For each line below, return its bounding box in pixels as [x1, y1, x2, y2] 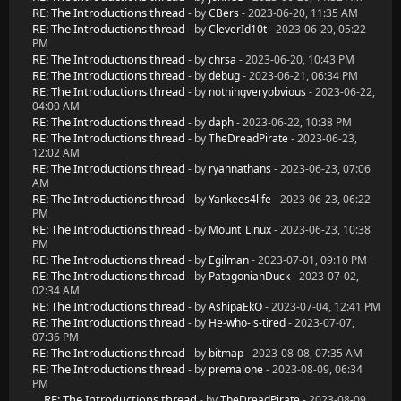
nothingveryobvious [209, 84, 306, 99]
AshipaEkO [209, 299, 262, 314]
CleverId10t [209, 21, 267, 37]
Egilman [209, 252, 249, 268]
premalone [209, 362, 263, 377]
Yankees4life [209, 192, 271, 207]
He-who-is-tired [209, 315, 286, 330]
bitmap [209, 346, 243, 361]
